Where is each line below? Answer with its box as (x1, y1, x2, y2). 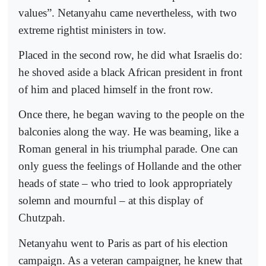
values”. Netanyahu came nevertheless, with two (18, 6, 237, 19)
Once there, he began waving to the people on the (18, 108, 244, 121)
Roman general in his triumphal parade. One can (18, 142, 238, 156)
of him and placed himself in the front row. (18, 83, 213, 96)
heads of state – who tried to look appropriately (18, 177, 233, 190)
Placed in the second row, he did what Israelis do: (18, 49, 242, 62)
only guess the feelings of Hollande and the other (18, 160, 241, 173)
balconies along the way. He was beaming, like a (18, 125, 239, 138)
